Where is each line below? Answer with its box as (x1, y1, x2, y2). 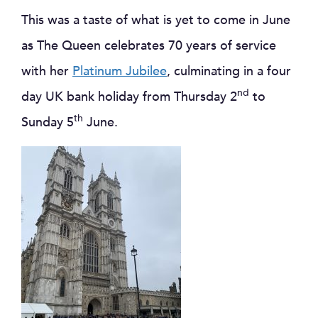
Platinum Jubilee (72, 62, 167, 81)
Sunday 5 (21, 114, 74, 132)
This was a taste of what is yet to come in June (21, 11, 290, 30)
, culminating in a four (167, 62, 291, 81)
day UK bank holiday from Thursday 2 (21, 88, 237, 106)
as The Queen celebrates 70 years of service (21, 37, 276, 55)
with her (21, 62, 72, 81)
